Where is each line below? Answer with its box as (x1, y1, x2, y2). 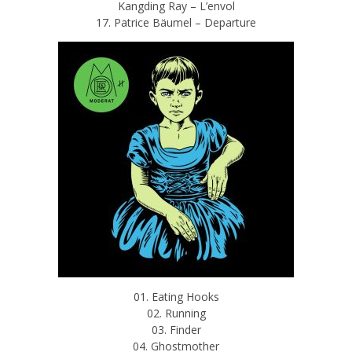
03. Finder (151, 321, 201, 337)
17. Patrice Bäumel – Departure (96, 14, 256, 30)
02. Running (146, 305, 206, 321)
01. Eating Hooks (133, 288, 219, 304)
